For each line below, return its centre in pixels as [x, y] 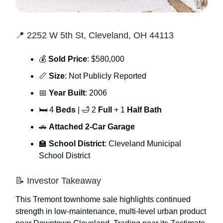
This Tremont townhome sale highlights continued [103, 200]
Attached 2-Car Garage [92, 127]
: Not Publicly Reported [106, 76]
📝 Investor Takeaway [58, 181]
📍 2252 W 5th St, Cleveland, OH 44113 [95, 36]
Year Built [67, 93]
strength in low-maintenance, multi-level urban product [111, 212]
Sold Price [68, 59]
